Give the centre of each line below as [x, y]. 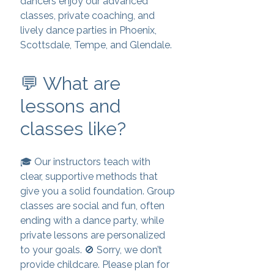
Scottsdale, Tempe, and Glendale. [96, 45]
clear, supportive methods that [89, 176]
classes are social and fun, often [92, 206]
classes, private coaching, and [87, 16]
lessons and [70, 106]
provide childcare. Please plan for [95, 265]
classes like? [73, 129]
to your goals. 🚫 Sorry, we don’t [91, 250]
